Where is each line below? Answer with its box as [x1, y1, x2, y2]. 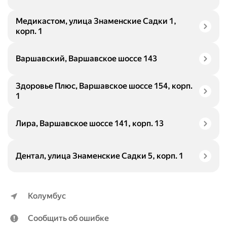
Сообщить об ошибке [28, 213, 109, 223]
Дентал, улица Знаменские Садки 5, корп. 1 [16, 151, 183, 161]
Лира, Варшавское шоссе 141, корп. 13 [16, 119, 164, 128]
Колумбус [28, 191, 66, 201]
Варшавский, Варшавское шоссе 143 [16, 54, 157, 63]
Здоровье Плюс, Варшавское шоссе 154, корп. [16, 81, 193, 91]
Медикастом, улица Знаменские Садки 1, [16, 16, 176, 26]
